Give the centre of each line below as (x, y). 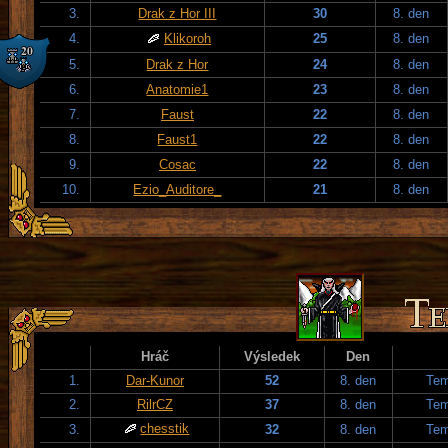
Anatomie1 (177, 89)
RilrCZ (155, 404)
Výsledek (272, 356)
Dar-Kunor (155, 380)
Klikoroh (187, 38)
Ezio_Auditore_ (177, 189)
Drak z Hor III (177, 13)
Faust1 (177, 139)
